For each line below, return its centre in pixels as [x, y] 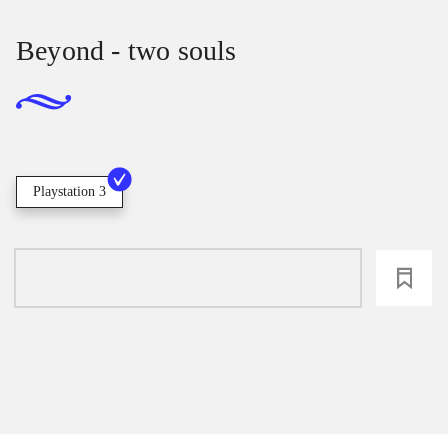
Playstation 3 [69, 191]
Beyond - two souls [126, 50]
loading [188, 277]
